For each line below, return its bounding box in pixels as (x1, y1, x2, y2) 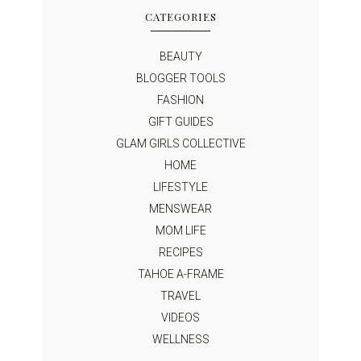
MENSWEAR (149, 202, 212, 216)
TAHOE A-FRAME (137, 268, 224, 281)
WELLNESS (151, 333, 210, 346)
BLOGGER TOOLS (135, 72, 226, 85)
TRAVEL (160, 289, 201, 303)
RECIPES (158, 246, 203, 259)
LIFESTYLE (153, 180, 208, 194)
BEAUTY (159, 50, 202, 64)
